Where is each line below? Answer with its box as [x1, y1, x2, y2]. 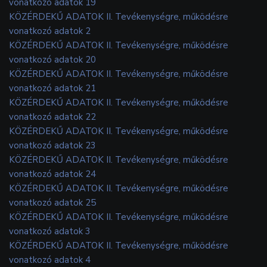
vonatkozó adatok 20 [9, 53, 96, 66]
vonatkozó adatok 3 [9, 225, 91, 237]
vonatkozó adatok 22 [9, 110, 96, 123]
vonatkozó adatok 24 [9, 167, 96, 180]
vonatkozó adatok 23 [9, 139, 96, 151]
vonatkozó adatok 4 [9, 253, 91, 266]
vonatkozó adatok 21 [9, 82, 96, 94]
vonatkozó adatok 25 [9, 196, 96, 209]
